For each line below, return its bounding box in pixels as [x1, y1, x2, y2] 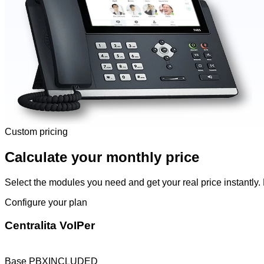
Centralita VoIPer [5, 219, 95, 232]
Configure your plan [5, 197, 87, 208]
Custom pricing [5, 127, 68, 137]
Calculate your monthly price [5, 149, 199, 166]
